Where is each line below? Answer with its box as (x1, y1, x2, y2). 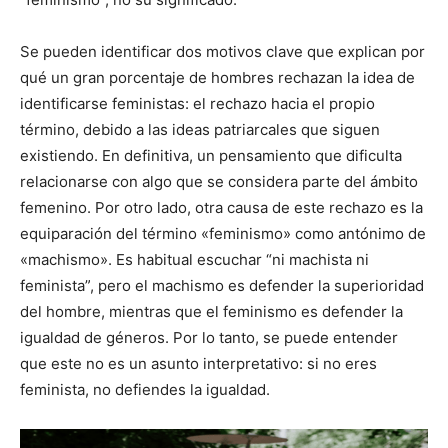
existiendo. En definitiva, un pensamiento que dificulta (20, 146, 402, 166)
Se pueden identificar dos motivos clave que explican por (20, 42, 425, 62)
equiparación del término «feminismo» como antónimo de (20, 224, 426, 244)
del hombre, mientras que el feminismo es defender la (20, 302, 403, 322)
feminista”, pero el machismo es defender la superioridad (20, 276, 424, 296)
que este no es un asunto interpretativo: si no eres (20, 354, 377, 374)
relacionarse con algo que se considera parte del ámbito (20, 172, 418, 192)
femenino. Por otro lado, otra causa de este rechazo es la (20, 198, 423, 218)
